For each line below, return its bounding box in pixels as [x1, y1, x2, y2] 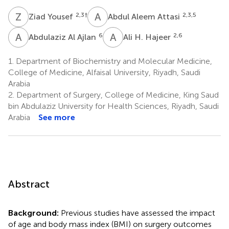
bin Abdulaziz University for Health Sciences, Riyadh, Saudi [8, 101, 219, 111]
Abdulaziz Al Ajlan [29, 32, 98, 42]
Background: [8, 208, 61, 218]
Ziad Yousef [29, 11, 75, 21]
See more [38, 112, 75, 122]
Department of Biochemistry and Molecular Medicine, [14, 56, 212, 66]
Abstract [8, 177, 50, 190]
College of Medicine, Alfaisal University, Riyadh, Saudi [8, 67, 200, 77]
